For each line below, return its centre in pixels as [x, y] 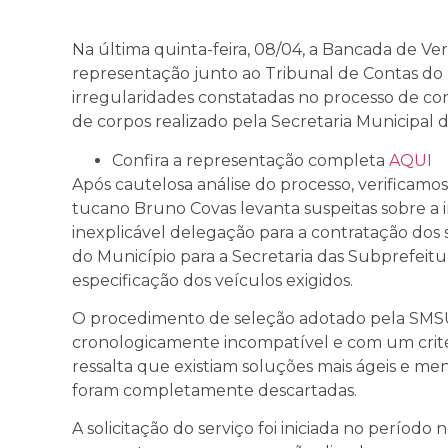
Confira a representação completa [250, 160]
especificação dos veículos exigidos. [212, 280]
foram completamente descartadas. [214, 391]
